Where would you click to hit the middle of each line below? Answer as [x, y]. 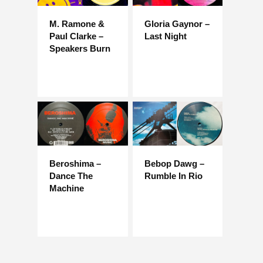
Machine [67, 188]
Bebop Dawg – [174, 164]
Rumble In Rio [173, 176]
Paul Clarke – [76, 36]
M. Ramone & [77, 23]
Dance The [71, 176]
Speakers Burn [80, 48]
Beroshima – [75, 164]
